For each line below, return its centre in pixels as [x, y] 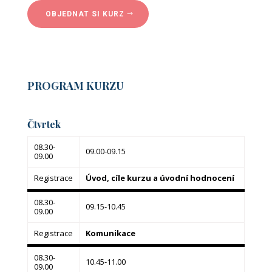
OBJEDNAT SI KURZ [85, 14]
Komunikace [110, 233]
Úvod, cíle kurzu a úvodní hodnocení [160, 178]
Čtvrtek [44, 124]
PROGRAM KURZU [75, 86]
